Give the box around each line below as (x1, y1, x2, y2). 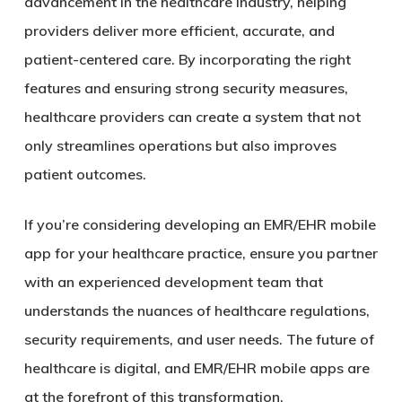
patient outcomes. (23, 165, 146, 183)
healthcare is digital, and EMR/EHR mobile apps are (23, 359, 370, 377)
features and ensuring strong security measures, (23, 79, 348, 97)
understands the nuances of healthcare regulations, (23, 301, 370, 319)
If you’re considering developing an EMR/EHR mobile (23, 215, 376, 233)
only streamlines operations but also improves (23, 136, 336, 154)
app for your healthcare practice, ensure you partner (23, 244, 378, 262)
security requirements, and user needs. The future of (23, 330, 374, 348)
